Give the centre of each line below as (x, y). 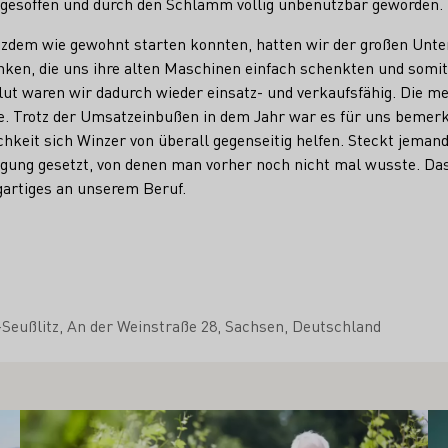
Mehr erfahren (70, 420)
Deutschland (336, 325)
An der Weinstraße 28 (142, 325)
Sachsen (254, 325)
